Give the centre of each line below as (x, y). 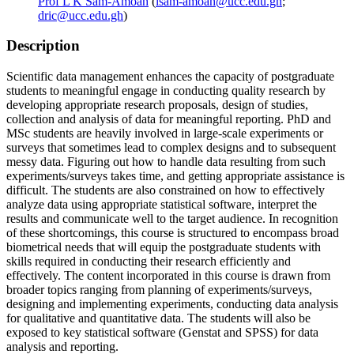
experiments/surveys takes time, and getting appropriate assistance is (175, 176)
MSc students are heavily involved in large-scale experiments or (165, 134)
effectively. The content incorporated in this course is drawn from (168, 276)
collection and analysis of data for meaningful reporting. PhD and (169, 119)
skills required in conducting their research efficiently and (149, 262)
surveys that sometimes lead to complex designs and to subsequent (171, 148)
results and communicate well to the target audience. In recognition (172, 219)
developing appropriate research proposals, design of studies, (157, 105)
